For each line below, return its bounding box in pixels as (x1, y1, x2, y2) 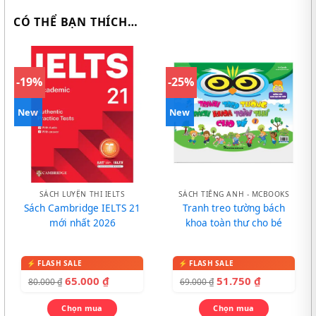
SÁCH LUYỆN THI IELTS (39, 189, 126, 200)
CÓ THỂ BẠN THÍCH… (13, 14, 138, 30)
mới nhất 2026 (49, 216, 116, 230)
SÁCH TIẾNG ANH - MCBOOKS (178, 189, 290, 200)
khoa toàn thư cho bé (186, 216, 282, 230)
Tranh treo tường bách (183, 201, 285, 215)
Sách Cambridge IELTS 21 (24, 201, 140, 215)
